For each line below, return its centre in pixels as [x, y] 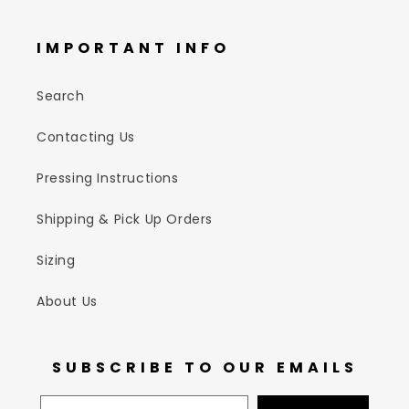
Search [61, 96]
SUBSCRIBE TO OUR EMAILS [204, 367]
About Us [67, 301]
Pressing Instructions [108, 178]
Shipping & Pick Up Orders [125, 219]
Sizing [56, 260]
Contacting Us [86, 137]
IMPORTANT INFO [133, 48]
